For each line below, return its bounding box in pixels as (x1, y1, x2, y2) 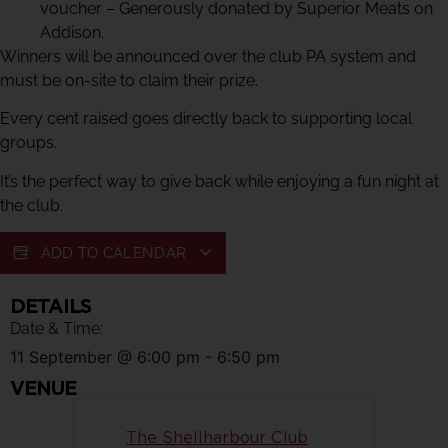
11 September (10, 346, 112, 367)
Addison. (40, 22, 104, 42)
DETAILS (10, 293, 91, 318)
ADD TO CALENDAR (40, 243, 191, 262)
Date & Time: (10, 318, 103, 338)
